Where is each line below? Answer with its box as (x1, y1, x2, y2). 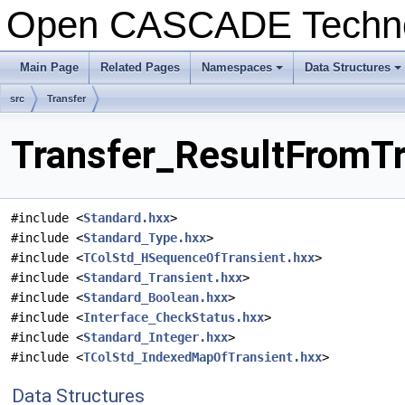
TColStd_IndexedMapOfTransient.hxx (83, 350, 322, 365)
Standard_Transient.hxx (83, 270, 242, 286)
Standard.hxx (83, 211, 170, 226)
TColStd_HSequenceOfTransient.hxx (83, 250, 315, 266)
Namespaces (202, 61, 272, 74)
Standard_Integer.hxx (83, 330, 228, 345)
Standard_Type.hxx (83, 231, 206, 246)
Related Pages (100, 61, 180, 74)
